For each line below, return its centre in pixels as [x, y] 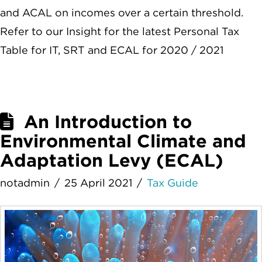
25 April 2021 [99, 182]
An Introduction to [108, 121]
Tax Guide [173, 182]
